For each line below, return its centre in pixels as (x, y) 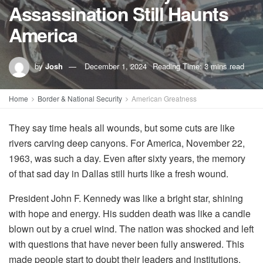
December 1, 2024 (116, 66)
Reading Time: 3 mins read (198, 66)
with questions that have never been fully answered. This (127, 244)
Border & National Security (80, 98)
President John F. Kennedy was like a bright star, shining (126, 198)
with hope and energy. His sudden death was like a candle (130, 213)
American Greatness (164, 98)
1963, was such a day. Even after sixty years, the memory (127, 158)
